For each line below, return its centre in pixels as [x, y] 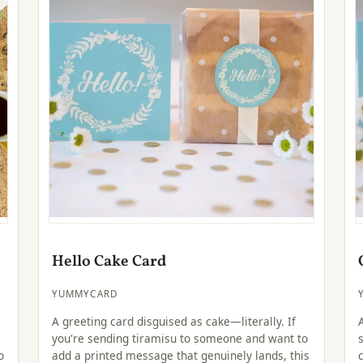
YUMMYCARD [85, 294]
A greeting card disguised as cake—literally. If [173, 321]
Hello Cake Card [109, 262]
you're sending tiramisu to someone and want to [179, 338]
